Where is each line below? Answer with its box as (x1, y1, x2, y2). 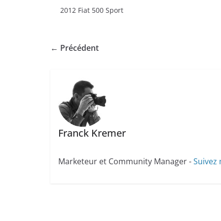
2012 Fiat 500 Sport (60, 5, 123, 15)
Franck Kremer (58, 126, 126, 140)
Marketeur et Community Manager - (58, 155, 193, 167)
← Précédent (50, 42, 99, 53)
